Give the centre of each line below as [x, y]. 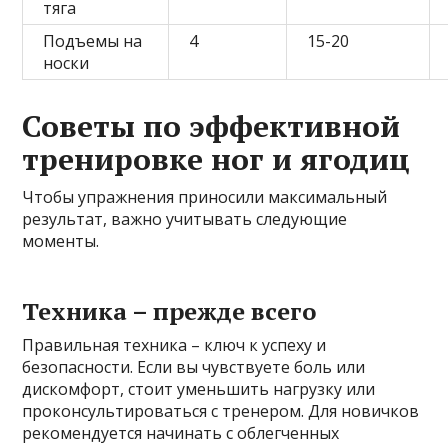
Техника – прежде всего [169, 310]
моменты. [61, 240]
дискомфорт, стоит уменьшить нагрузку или [199, 388]
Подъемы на [93, 40]
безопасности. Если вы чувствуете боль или [194, 366]
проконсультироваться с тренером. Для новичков [221, 410]
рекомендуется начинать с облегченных [181, 432]
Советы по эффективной [211, 125]
